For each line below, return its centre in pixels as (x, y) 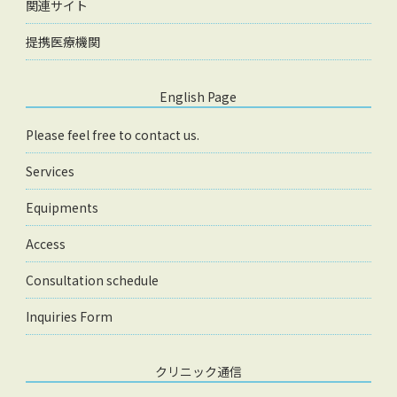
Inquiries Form (69, 317)
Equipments (62, 208)
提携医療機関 (62, 42)
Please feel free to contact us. (112, 135)
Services (50, 171)
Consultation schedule (92, 280)
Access (45, 244)
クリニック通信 (198, 372)
